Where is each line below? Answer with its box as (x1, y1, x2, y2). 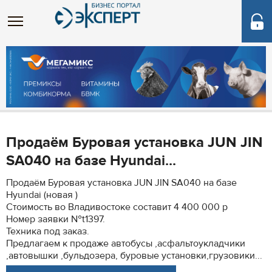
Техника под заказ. (6, 225, 89, 237)
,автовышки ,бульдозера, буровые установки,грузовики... (6, 250, 262, 262)
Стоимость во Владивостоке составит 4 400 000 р (6, 201, 228, 213)
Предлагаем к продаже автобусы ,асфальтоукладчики (6, 237, 245, 250)
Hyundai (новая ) (6, 189, 78, 201)
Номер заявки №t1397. (6, 213, 105, 225)
